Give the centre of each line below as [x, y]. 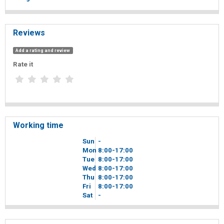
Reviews [29, 32]
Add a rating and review [43, 50]
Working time [38, 125]
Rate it [23, 64]
